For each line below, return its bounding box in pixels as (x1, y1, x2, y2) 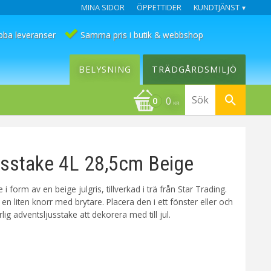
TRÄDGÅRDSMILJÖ (151, 64, 237, 75)
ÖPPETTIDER (137, 2, 181, 13)
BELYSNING (78, 64, 131, 75)
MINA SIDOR (81, 2, 125, 13)
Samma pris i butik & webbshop (80, 28, 203, 41)
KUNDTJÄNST (194, 2, 240, 13)
